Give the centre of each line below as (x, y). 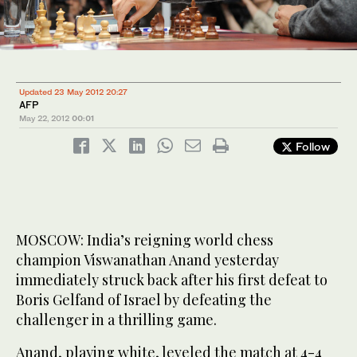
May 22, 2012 (44, 118)
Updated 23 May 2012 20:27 (73, 91)
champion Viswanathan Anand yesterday (147, 259)
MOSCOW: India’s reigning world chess (145, 239)
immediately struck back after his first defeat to (172, 279)
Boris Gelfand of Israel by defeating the (144, 299)
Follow (311, 146)
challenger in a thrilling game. (116, 319)
